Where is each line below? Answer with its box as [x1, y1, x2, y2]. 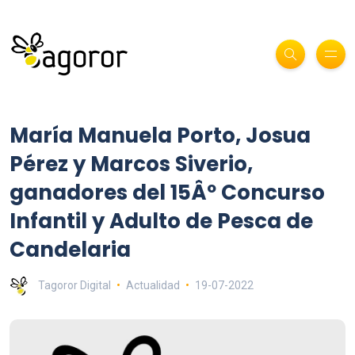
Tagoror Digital [38, 278, 111, 292]
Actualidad [125, 278, 180, 292]
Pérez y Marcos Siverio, [10, 149, 253, 178]
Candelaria [10, 235, 131, 264]
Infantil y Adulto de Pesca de [10, 206, 313, 235]
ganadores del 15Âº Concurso [10, 177, 325, 207]
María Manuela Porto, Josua [10, 120, 311, 150]
